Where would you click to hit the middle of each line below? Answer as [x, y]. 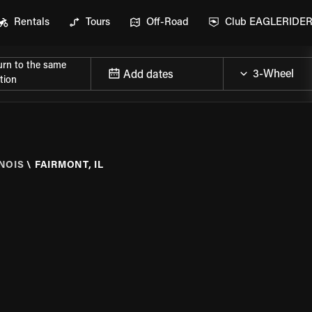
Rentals [32, 23]
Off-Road [167, 23]
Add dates [148, 75]
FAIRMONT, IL [69, 166]
